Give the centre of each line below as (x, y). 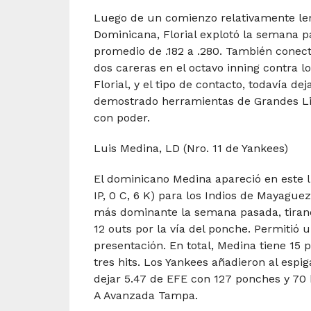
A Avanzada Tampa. (145, 296)
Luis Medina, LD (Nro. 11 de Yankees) (191, 149)
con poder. (121, 118)
